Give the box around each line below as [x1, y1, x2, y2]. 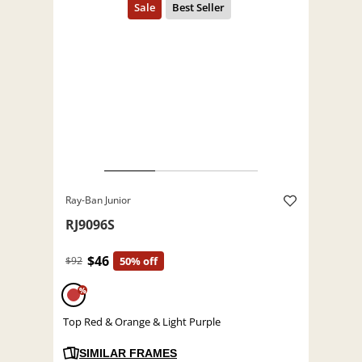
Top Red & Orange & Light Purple [63, 314, 221, 330]
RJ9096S [65, 216, 115, 234]
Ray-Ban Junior [65, 193, 131, 208]
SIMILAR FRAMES [79, 347, 177, 360]
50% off [120, 254, 158, 269]
